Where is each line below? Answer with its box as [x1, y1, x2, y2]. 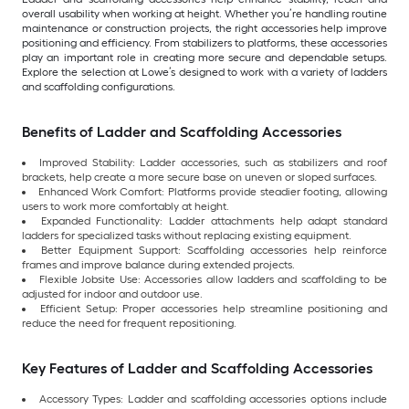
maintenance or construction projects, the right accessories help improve [22, 22, 387, 36]
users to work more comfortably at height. [22, 200, 229, 214]
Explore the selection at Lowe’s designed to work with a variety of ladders [22, 66, 387, 79]
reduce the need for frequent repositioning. [22, 317, 236, 330]
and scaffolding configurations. [22, 80, 175, 94]
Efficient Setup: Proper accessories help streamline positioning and [39, 302, 387, 316]
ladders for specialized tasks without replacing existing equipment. [22, 229, 351, 243]
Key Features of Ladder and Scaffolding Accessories [22, 360, 372, 378]
